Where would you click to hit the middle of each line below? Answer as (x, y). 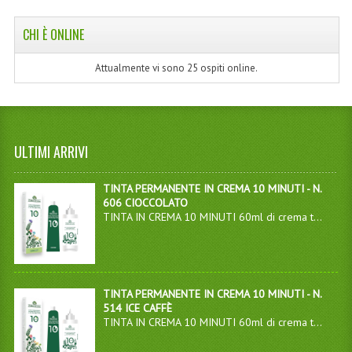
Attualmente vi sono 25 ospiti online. (177, 68)
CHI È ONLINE (53, 34)
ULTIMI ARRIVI (51, 152)
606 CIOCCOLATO (145, 203)
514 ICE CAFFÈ (137, 308)
